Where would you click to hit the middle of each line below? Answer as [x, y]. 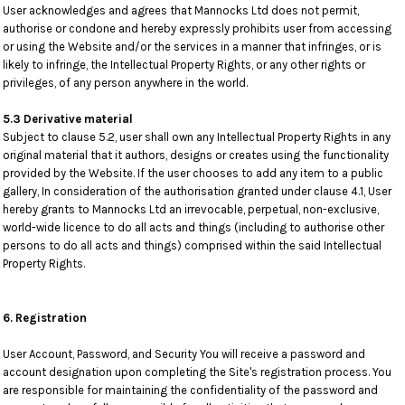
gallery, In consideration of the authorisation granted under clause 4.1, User [197, 191]
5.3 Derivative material [68, 119]
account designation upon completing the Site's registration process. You [197, 372]
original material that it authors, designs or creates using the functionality [196, 155]
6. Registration [45, 318]
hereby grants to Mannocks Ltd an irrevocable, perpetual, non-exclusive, [191, 209]
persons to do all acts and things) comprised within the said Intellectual [192, 245]
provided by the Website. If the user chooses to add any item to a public [193, 173]
